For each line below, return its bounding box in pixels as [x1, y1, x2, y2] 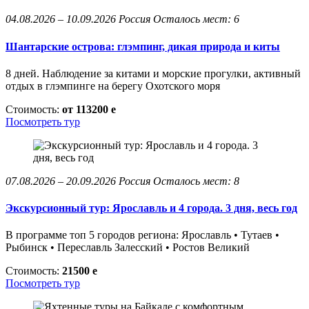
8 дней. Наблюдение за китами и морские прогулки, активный [6, 67, 301, 79]
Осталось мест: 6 [153, 13, 239, 26]
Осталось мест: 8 [153, 175, 239, 187]
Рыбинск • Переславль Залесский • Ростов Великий [6, 241, 250, 254]
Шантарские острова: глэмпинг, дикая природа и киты [6, 40, 280, 52]
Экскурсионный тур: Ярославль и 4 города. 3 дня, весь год [6, 202, 297, 215]
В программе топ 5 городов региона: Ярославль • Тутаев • [6, 229, 279, 241]
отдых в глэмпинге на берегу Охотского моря [6, 79, 220, 92]
